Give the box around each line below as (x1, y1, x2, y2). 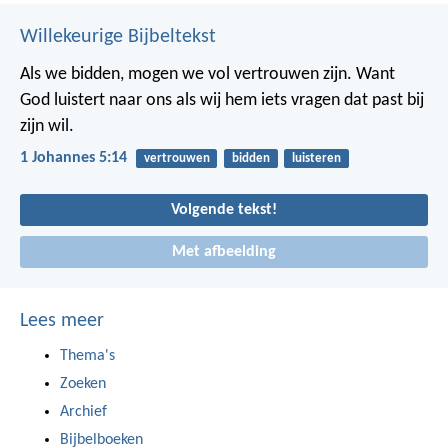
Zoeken (60, 375, 106, 392)
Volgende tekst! (171, 202, 277, 219)
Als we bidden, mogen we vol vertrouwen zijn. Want (20, 64, 395, 84)
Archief (60, 403, 107, 420)
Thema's (60, 347, 115, 364)
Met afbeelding (172, 243, 276, 260)
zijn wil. (20, 116, 74, 136)
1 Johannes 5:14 (20, 150, 127, 167)
